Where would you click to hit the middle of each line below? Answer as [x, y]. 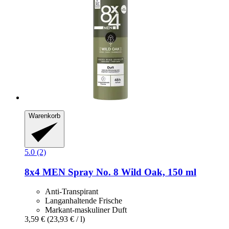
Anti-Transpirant [72, 192]
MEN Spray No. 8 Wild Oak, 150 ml [118, 172]
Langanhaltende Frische [84, 201]
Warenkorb [44, 116]
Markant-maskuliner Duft [86, 210]
